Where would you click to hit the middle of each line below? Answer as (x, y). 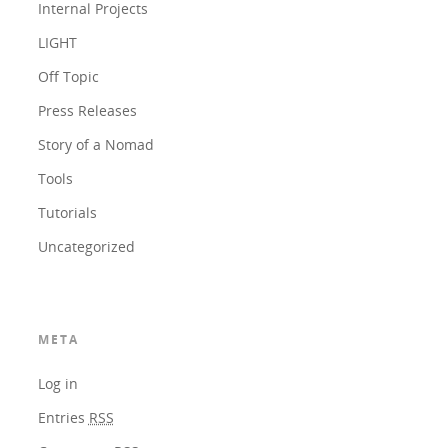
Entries (63, 417)
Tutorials (67, 212)
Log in (57, 383)
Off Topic (68, 76)
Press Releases (87, 110)
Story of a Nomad (95, 144)
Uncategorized (86, 246)
